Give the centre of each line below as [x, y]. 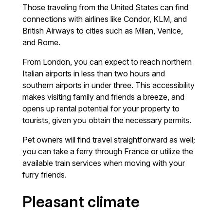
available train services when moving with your [104, 163]
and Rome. [42, 42]
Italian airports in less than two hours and [94, 73]
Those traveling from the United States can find [106, 7]
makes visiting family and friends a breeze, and [104, 97]
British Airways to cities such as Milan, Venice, [103, 30]
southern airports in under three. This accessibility [109, 85]
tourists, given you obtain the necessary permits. [107, 120]
